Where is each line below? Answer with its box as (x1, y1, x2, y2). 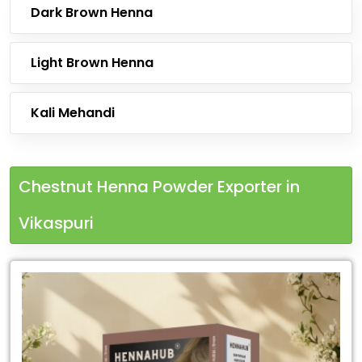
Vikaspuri (19, 212, 94, 234)
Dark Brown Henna (31, 3, 153, 22)
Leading (10, 264, 66, 284)
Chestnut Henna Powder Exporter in (19, 175, 300, 198)
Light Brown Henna (31, 53, 154, 72)
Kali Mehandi (31, 103, 115, 122)
